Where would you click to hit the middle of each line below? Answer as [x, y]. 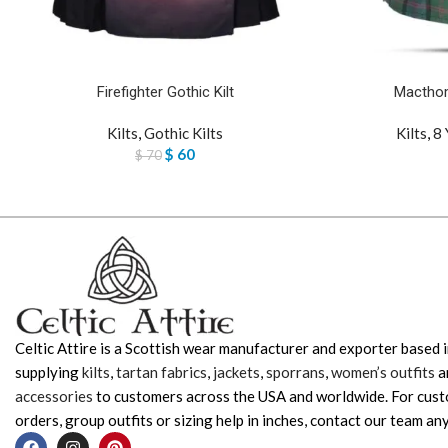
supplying [48, 372]
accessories [54, 396]
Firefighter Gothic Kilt [165, 92]
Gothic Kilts [183, 133]
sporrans [295, 372]
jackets [236, 372]
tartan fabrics [161, 372]
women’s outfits [383, 372]
